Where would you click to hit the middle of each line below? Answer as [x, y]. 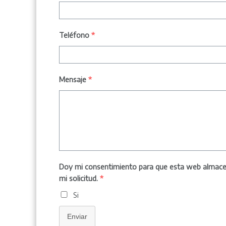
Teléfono [74, 35]
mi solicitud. [78, 178]
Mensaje [73, 79]
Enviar [77, 216]
